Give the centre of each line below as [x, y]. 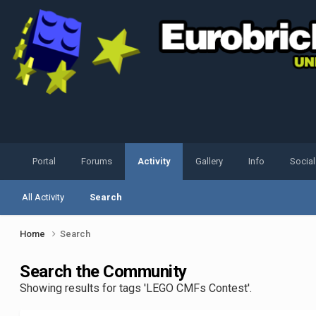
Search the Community [103, 272]
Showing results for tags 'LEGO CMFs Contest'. [136, 288]
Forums [97, 162]
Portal [44, 162]
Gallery [209, 162]
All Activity [43, 197]
